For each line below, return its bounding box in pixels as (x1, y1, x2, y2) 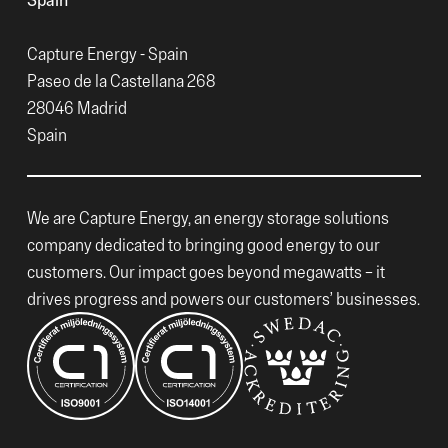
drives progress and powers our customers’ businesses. (27, 288, 420, 310)
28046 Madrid (27, 97, 127, 119)
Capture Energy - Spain (27, 43, 188, 65)
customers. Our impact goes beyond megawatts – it (27, 261, 385, 283)
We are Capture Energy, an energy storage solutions (27, 207, 389, 229)
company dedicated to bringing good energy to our (27, 234, 380, 256)
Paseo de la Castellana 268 (27, 70, 215, 92)
